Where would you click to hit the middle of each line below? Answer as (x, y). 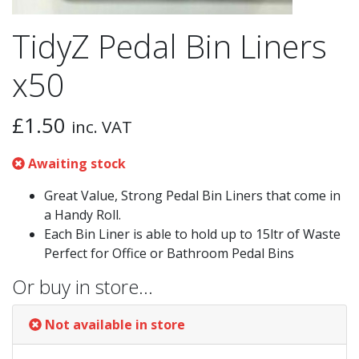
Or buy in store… (83, 286)
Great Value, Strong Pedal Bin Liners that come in (192, 196)
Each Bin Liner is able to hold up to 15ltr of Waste (192, 234)
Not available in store (115, 325)
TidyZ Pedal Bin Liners (169, 46)
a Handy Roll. (83, 215)
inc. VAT (102, 127)
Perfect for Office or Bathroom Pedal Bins (169, 253)
